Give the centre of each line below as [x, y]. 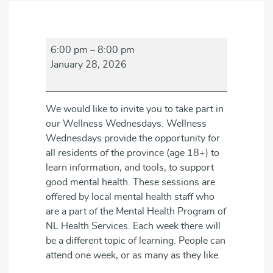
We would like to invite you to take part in [135, 109]
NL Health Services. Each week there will [133, 226]
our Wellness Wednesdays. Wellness [126, 124]
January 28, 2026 [89, 65]
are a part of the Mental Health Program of [136, 211]
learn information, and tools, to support [130, 168]
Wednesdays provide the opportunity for [133, 138]
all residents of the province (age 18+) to [133, 153]
